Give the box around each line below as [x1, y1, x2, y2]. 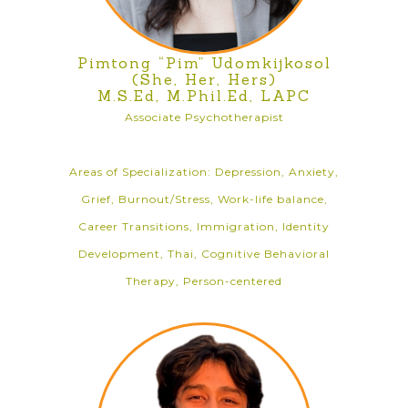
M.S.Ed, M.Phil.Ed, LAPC [97, 87, 311, 105]
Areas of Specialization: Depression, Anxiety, [69, 165, 339, 178]
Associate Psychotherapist [124, 110, 284, 124]
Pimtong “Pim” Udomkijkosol [76, 54, 331, 72]
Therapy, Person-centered [126, 274, 282, 288]
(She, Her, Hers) [131, 70, 277, 88]
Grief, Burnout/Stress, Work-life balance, [80, 192, 328, 206]
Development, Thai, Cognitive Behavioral [78, 247, 330, 260]
